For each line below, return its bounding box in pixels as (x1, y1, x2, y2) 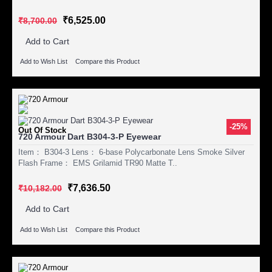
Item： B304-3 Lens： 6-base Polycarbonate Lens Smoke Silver (18, 148, 245, 157)
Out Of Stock (18, 126, 66, 135)
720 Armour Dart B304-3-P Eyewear (18, 132, 161, 142)
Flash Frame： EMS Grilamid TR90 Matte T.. (18, 158, 177, 168)
